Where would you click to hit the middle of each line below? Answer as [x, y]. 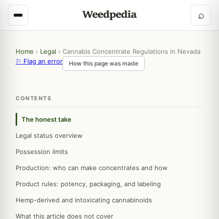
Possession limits [42, 152]
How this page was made [104, 63]
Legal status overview [49, 135]
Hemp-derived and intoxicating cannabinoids [84, 200]
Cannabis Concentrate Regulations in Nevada [131, 51]
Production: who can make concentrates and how [92, 168]
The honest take [46, 119]
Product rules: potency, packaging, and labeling [88, 184]
